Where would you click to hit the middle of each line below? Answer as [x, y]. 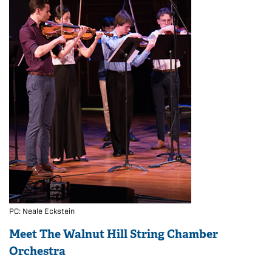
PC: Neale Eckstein [42, 211]
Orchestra [37, 251]
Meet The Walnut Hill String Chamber [114, 234]
